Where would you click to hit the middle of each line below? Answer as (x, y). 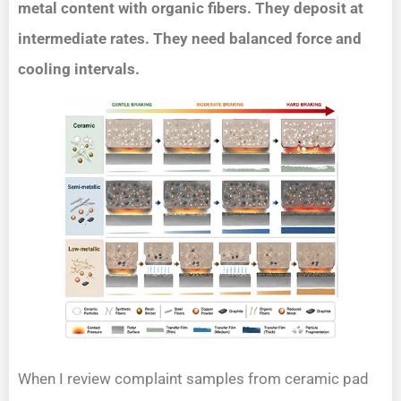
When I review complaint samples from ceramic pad (193, 378)
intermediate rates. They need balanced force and (190, 38)
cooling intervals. (79, 68)
